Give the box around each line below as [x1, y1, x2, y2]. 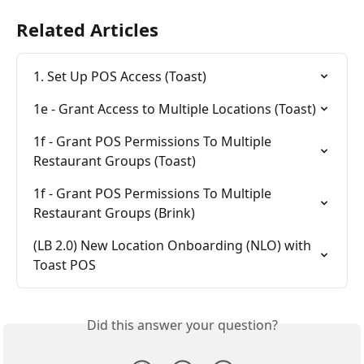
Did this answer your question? [86, 316, 278, 335]
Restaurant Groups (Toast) [33, 152, 196, 171]
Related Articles [16, 17, 158, 42]
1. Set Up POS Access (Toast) [33, 67, 206, 86]
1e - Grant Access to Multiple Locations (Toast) [33, 100, 316, 119]
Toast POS [33, 256, 96, 275]
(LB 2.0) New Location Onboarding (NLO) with [33, 236, 314, 255]
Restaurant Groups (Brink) [33, 204, 195, 223]
